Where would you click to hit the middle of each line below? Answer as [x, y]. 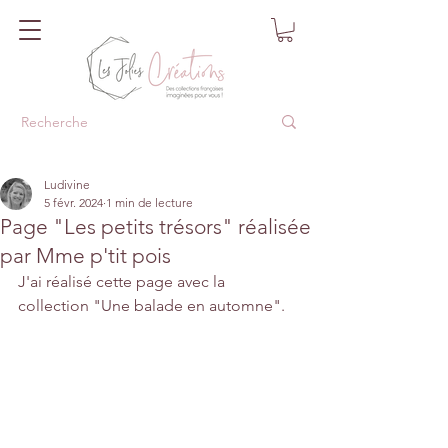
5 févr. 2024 [73, 202]
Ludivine [67, 184]
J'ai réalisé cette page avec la [123, 281]
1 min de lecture [149, 202]
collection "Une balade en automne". [151, 305]
